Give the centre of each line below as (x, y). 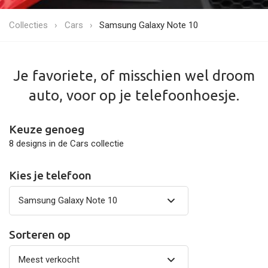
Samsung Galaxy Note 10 (149, 25)
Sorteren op (40, 235)
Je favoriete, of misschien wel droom (134, 75)
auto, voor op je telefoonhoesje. (134, 95)
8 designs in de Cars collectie (66, 143)
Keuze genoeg (47, 129)
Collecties (28, 25)
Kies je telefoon (50, 175)
